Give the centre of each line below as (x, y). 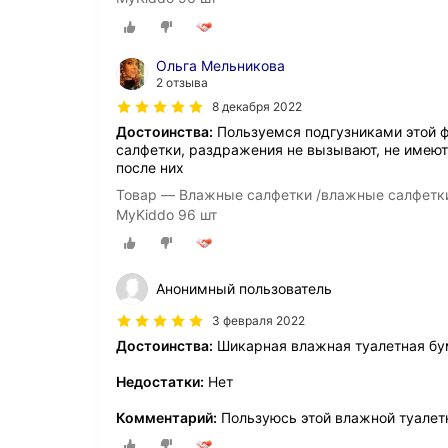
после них (150, 167)
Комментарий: (166, 417)
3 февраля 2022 (258, 320)
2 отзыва (182, 82)
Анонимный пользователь (244, 288)
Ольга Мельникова (220, 65)
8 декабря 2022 (257, 106)
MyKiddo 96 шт (166, 214)
